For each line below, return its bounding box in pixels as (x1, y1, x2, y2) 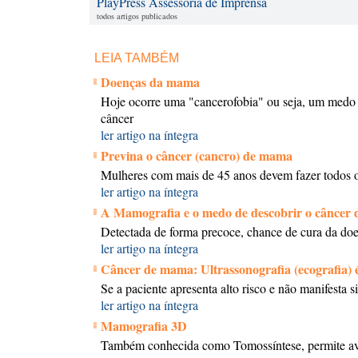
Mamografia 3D (101, 316, 187, 335)
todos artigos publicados (97, 10, 177, 22)
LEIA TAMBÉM (91, 51, 182, 65)
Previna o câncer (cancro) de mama (101, 146, 292, 165)
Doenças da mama (101, 73, 200, 91)
